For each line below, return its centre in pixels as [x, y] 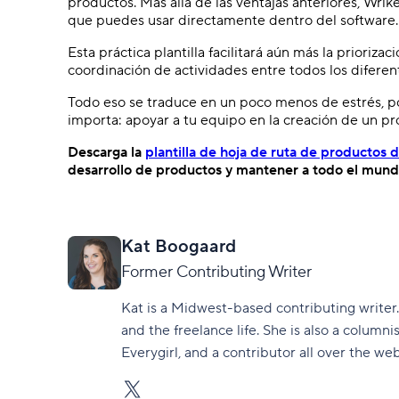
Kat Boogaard [179, 246]
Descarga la [106, 152]
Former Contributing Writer [216, 272]
